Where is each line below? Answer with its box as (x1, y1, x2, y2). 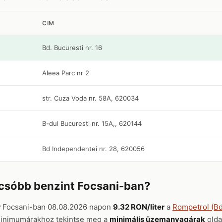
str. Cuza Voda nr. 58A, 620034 (42, 94, 139, 102)
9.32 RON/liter (113, 202, 165, 212)
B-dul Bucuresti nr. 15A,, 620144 (42, 119, 142, 127)
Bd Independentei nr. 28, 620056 (42, 145, 145, 153)
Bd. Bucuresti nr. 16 (42, 44, 102, 52)
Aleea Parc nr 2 (42, 69, 89, 77)
